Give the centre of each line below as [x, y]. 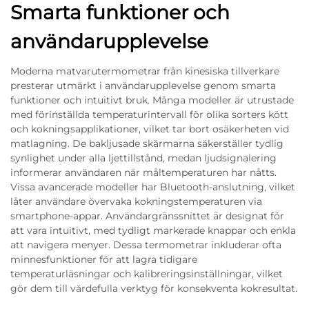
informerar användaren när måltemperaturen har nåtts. [143, 172]
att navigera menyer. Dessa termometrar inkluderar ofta [146, 245]
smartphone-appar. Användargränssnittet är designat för [147, 216]
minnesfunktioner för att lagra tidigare [104, 259]
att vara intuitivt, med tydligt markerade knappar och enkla [153, 230]
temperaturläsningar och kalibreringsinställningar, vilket [147, 274]
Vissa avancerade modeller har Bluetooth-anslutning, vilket [153, 187]
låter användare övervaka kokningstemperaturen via [136, 201]
